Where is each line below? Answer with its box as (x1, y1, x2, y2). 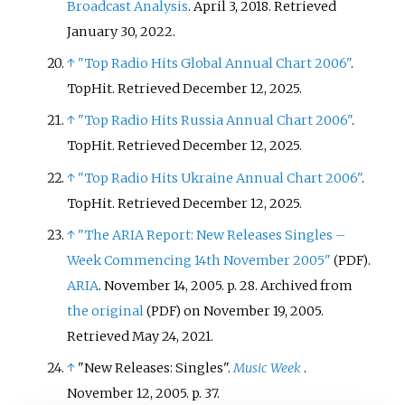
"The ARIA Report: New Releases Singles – (78, 226, 346, 243)
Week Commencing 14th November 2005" (67, 251, 332, 268)
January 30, (67, 24, 138, 41)
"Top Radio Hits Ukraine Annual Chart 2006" (78, 169, 363, 186)
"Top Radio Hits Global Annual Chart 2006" (78, 55, 352, 72)
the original (67, 302, 145, 319)
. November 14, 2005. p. (99, 277, 238, 294)
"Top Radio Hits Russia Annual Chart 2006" (78, 112, 353, 129)
